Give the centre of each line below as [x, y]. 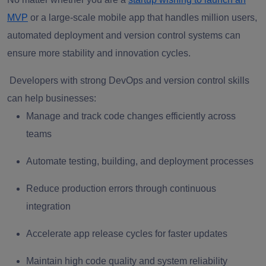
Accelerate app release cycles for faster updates [127, 234]
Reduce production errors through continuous [121, 189]
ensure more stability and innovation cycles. [99, 53]
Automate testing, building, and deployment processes [140, 161]
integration [48, 207]
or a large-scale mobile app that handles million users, [142, 18]
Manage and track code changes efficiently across [131, 116]
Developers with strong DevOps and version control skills [128, 81]
